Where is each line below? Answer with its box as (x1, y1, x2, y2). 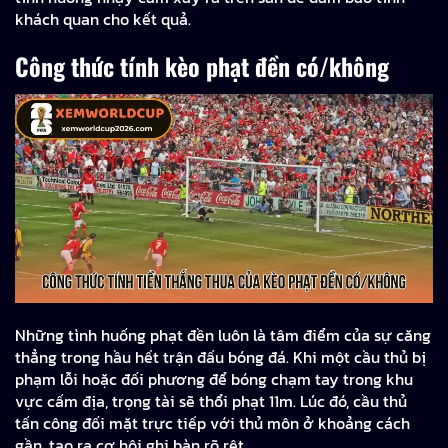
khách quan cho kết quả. (15, 7, 191, 32)
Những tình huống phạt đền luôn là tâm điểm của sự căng (15, 322, 431, 347)
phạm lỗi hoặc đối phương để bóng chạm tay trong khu (15, 366, 413, 391)
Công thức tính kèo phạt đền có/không (15, 47, 389, 84)
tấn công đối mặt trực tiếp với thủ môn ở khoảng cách (15, 410, 410, 435)
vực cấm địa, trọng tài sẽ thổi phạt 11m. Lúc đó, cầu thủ (15, 388, 407, 413)
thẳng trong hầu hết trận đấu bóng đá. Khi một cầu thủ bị (15, 344, 426, 369)
